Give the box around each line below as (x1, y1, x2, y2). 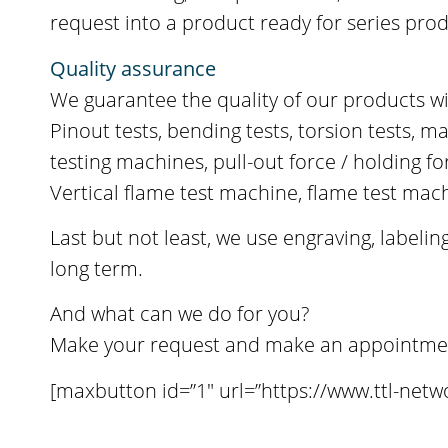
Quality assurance (50, 54, 217, 82)
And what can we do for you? (50, 300, 310, 328)
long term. (50, 255, 144, 283)
